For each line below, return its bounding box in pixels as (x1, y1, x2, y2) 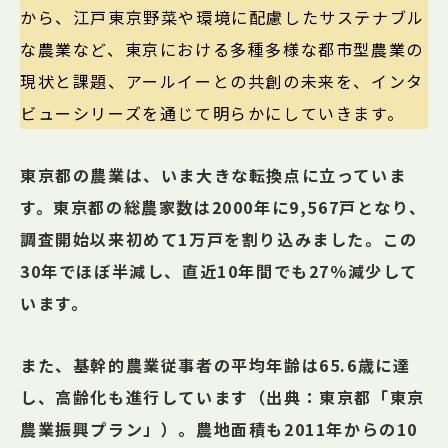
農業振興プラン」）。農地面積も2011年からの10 (20, 417, 419, 442)
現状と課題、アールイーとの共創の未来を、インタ (20, 69, 424, 94)
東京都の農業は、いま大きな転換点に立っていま (20, 163, 407, 188)
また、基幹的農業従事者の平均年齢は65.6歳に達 (20, 353, 411, 378)
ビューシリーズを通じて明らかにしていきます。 (20, 101, 405, 126)
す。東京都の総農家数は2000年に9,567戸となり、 (20, 195, 427, 220)
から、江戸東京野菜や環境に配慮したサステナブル (20, 5, 425, 30)
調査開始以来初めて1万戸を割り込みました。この (20, 227, 418, 252)
